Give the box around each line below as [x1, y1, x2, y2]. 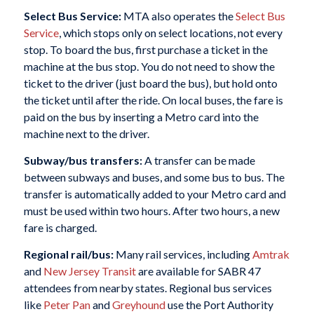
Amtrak [252, 247, 289, 261]
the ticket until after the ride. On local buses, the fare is [23, 93, 283, 107]
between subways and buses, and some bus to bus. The [23, 170, 285, 184]
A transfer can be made [144, 153, 255, 168]
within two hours [88, 204, 168, 218]
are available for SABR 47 [135, 264, 261, 278]
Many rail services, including [113, 247, 252, 261]
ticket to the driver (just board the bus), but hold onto [23, 76, 278, 90]
